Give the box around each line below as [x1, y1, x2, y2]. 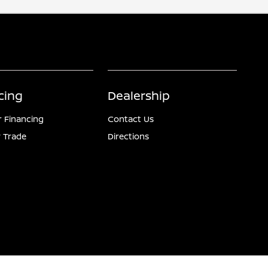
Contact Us [108, 113, 154, 124]
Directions [108, 130, 150, 142]
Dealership [108, 87, 170, 103]
